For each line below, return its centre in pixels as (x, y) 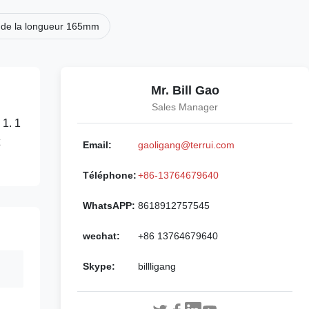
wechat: (101, 236)
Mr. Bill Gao (185, 90)
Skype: (99, 266)
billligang (157, 266)
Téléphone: (110, 175)
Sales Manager (185, 107)
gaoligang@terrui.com (186, 145)
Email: (97, 145)
